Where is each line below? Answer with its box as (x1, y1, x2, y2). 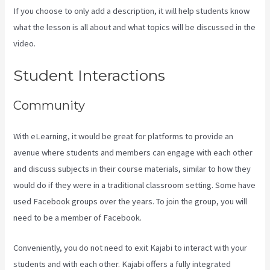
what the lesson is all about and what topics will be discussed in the (13, 21, 256, 33)
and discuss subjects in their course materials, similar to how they (13, 163, 251, 174)
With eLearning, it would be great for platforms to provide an (13, 130, 234, 142)
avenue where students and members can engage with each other (13, 146, 253, 158)
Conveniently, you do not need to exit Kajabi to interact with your (13, 242, 248, 253)
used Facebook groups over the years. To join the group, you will (13, 195, 248, 207)
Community (13, 98, 86, 113)
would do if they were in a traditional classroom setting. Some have (13, 179, 256, 190)
